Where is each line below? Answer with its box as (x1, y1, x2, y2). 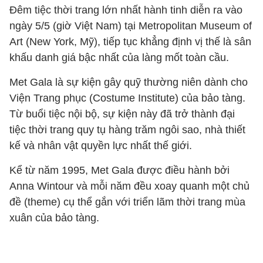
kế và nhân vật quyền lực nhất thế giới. (9, 140, 192, 151)
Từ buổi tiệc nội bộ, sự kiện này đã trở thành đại (9, 108, 235, 120)
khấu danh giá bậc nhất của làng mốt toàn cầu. (9, 52, 229, 63)
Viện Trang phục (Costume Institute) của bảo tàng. (9, 92, 245, 104)
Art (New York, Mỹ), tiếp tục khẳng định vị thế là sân (9, 36, 251, 48)
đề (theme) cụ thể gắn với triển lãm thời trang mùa (9, 196, 245, 208)
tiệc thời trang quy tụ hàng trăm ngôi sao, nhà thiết (9, 124, 245, 136)
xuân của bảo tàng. (9, 212, 99, 224)
